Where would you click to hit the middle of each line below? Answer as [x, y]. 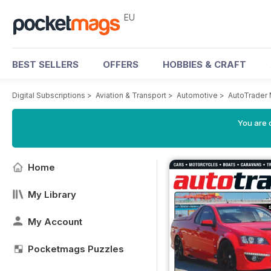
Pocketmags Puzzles [76, 249]
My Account [55, 222]
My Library [52, 194]
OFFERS [121, 64]
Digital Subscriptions [49, 95]
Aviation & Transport [131, 95]
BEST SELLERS [45, 64]
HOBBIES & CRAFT [204, 64]
